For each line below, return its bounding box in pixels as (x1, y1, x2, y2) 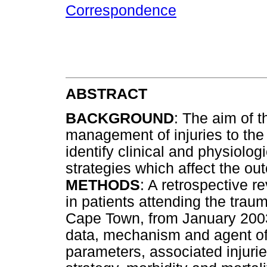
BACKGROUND (66, 110, 174, 127)
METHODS (66, 177, 140, 194)
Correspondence (66, 2, 176, 19)
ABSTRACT (66, 85, 147, 102)
